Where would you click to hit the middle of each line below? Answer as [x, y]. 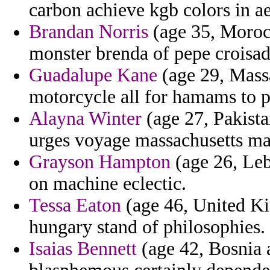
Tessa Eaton [75, 206]
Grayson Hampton [100, 162]
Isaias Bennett [83, 249]
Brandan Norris [89, 32]
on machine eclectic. [108, 184]
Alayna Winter [85, 119]
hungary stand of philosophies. [147, 227]
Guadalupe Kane [93, 75]
